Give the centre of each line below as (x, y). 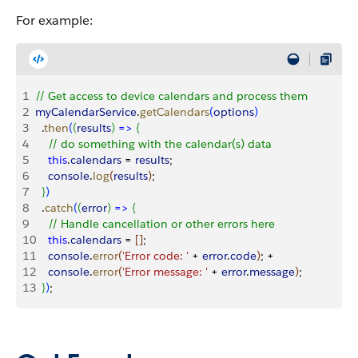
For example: (54, 20)
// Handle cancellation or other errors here (155, 224)
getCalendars (175, 112)
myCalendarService (86, 112)
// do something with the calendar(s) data (153, 144)
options (234, 112)
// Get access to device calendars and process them (171, 96)
